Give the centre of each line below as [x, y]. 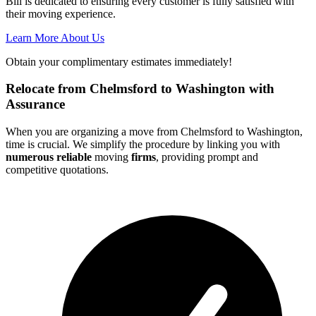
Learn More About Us [55, 37]
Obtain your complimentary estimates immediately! [119, 61]
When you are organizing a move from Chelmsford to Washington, [154, 132]
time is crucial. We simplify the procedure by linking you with [143, 145]
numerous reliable [49, 157]
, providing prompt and [207, 157]
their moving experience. [61, 13]
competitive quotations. [57, 170]
